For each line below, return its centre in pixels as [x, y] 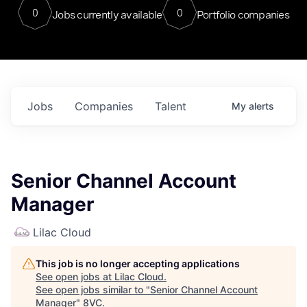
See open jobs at [75, 277]
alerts [261, 106]
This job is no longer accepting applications [138, 263]
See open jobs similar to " [93, 290]
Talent [171, 106]
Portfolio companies [243, 14]
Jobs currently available [107, 14]
